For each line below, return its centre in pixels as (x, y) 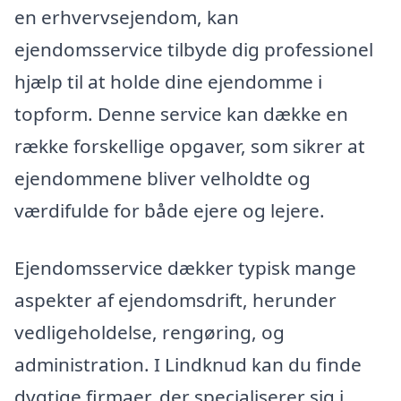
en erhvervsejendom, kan (127, 17)
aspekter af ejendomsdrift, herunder (175, 300)
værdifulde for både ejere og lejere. (170, 211)
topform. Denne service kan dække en (181, 114)
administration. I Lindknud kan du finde (188, 365)
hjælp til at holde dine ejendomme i (168, 82)
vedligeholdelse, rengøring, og (149, 333)
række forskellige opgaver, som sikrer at (190, 146)
